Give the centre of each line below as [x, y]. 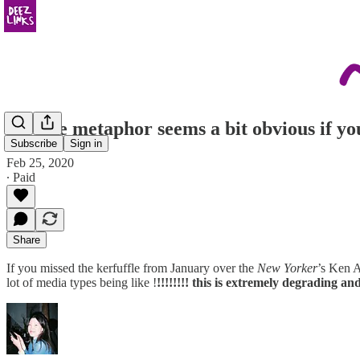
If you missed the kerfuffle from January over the [132, 268]
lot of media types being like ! [82, 282]
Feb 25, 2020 [40, 162]
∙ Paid [21, 177]
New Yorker [287, 268]
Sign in [86, 144]
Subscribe [34, 144]
